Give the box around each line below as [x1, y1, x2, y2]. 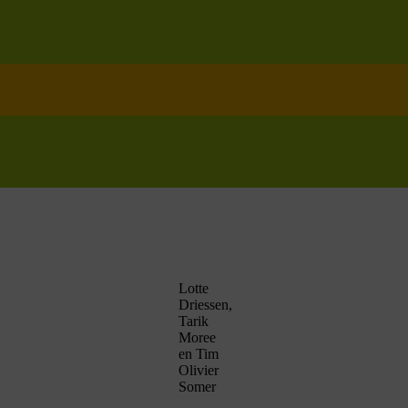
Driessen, [178, 297, 232, 313]
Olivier [178, 362, 219, 379]
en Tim [178, 346, 219, 362]
